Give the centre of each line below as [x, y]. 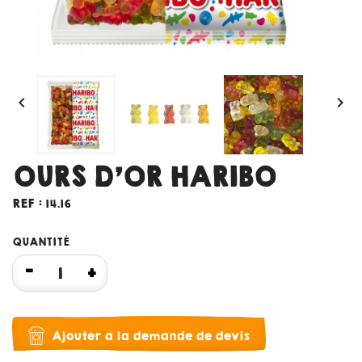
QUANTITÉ [41, 242]
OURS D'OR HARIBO [144, 177]
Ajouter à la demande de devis [151, 336]
